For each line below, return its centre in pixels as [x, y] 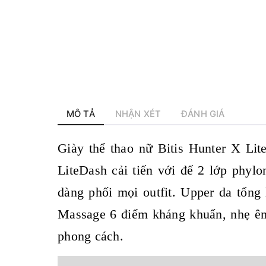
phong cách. [91, 236]
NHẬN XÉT [138, 114]
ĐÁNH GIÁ [203, 114]
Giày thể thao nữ [105, 148]
